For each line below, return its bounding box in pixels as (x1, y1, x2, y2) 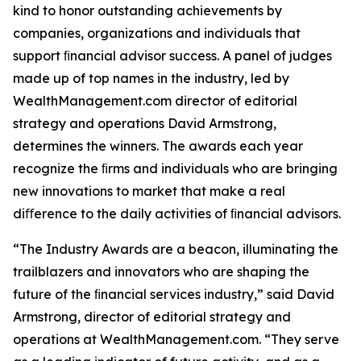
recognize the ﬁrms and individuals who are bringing (13, 160, 338, 176)
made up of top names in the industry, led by (13, 70, 289, 86)
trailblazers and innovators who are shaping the (13, 263, 309, 280)
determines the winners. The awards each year (13, 138, 303, 154)
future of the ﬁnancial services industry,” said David (13, 286, 334, 302)
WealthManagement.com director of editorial (13, 93, 297, 109)
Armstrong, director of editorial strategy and (13, 309, 291, 325)
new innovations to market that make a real (13, 183, 285, 199)
